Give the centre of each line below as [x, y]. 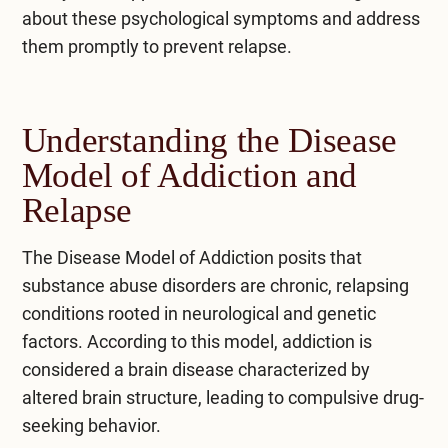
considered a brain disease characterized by [195, 369]
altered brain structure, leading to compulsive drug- [222, 397]
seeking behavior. [91, 425]
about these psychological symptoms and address [220, 18]
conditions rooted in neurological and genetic [198, 313]
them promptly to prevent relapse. [156, 46]
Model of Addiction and [189, 175]
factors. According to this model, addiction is [196, 341]
